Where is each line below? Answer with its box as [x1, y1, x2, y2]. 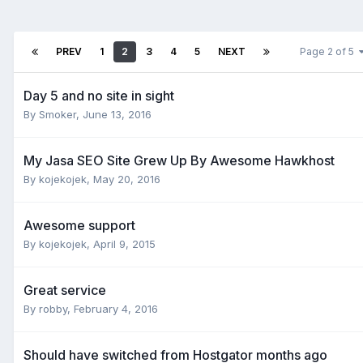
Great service [23, 281, 106, 298]
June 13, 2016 [83, 107, 152, 121]
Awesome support [23, 216, 135, 233]
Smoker [39, 107, 76, 121]
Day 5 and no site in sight [23, 87, 174, 104]
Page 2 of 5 [300, 45, 359, 58]
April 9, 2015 [93, 237, 156, 250]
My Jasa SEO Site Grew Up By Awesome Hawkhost [23, 152, 335, 169]
